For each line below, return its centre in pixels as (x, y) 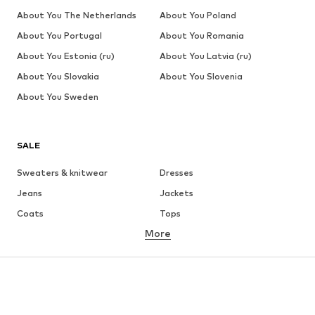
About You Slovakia (58, 77)
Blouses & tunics (193, 255)
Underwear (183, 234)
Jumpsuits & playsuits (206, 295)
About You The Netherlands (77, 15)
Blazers (175, 275)
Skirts (29, 255)
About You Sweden (58, 97)
